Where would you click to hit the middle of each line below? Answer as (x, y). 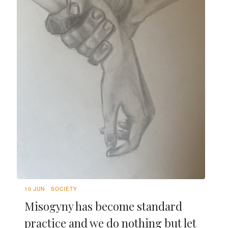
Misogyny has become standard (103, 206)
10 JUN (35, 189)
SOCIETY (64, 189)
